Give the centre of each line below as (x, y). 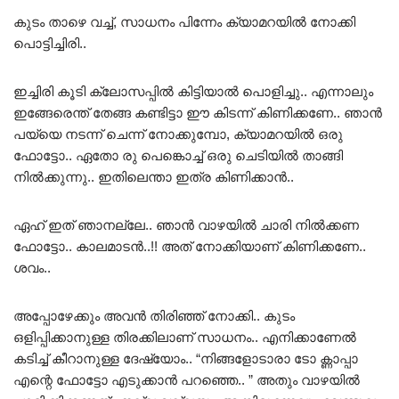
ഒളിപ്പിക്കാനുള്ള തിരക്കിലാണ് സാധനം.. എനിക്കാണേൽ (185, 338)
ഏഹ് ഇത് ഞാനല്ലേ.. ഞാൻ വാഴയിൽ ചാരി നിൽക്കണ (186, 225)
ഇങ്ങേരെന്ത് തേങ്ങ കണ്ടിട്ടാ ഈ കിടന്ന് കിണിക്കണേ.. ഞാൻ (198, 113)
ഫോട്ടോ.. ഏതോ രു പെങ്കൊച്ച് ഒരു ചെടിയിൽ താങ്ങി (178, 156)
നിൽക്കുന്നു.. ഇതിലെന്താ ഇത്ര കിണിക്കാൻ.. (154, 177)
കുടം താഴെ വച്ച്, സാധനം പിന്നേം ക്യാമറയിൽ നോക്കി (184, 22)
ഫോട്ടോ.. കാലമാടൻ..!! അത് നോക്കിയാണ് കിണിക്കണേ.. (190, 247)
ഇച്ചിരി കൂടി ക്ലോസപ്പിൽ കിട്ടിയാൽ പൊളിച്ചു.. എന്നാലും (193, 92)
